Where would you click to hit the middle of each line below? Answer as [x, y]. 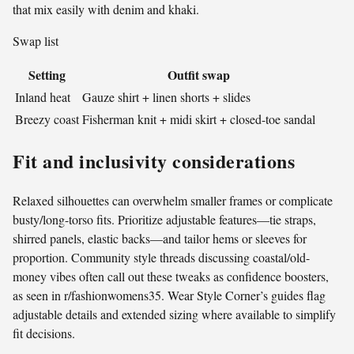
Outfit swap [199, 74]
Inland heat [43, 96]
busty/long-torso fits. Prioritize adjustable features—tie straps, [164, 219]
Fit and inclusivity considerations [154, 160]
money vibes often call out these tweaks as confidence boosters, [171, 276]
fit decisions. [44, 333]
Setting [47, 74]
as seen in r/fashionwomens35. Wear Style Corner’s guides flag [169, 295]
